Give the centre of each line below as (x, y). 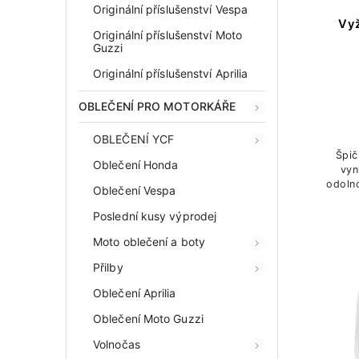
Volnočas (117, 344)
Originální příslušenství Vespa (170, 9)
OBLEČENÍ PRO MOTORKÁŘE (157, 106)
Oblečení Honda (136, 165)
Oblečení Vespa (135, 190)
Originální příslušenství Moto (167, 35)
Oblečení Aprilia (135, 293)
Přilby (108, 267)
